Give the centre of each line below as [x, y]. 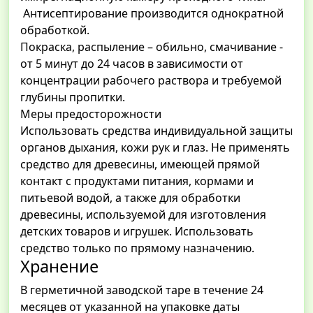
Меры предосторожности [91, 114]
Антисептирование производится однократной [152, 14]
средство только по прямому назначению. [139, 248]
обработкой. [55, 30]
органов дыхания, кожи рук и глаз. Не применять [155, 148]
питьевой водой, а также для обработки [130, 198]
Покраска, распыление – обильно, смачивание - [152, 47]
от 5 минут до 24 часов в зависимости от [132, 64]
